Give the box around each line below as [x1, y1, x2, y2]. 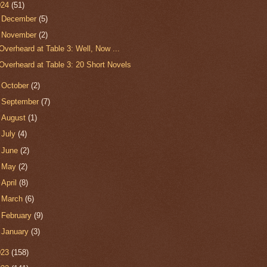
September [1, 97, 42, 106]
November [1, 30, 39, 39]
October [1, 80, 32, 90]
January [1, 226, 32, 236]
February [1, 210, 35, 220]
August [1, 113, 29, 123]
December [1, 14, 39, 23]
